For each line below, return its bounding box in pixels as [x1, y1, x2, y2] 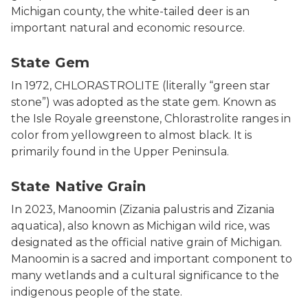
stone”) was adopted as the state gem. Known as [11, 96, 276, 109]
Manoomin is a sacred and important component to [11, 252, 292, 265]
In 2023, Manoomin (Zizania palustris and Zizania [11, 203, 274, 216]
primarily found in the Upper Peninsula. [11, 145, 229, 158]
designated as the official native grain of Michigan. [11, 236, 282, 249]
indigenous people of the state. [11, 285, 185, 298]
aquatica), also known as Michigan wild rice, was [11, 219, 269, 232]
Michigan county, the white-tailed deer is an [11, 5, 250, 18]
